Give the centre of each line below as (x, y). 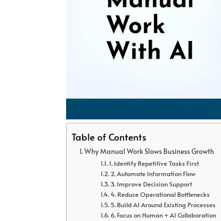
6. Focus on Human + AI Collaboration (163, 215)
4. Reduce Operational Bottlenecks (160, 195)
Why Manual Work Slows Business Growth (149, 151)
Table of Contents (109, 137)
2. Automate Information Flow (153, 174)
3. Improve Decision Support (151, 184)
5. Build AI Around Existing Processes (163, 205)
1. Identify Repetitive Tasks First (154, 164)
